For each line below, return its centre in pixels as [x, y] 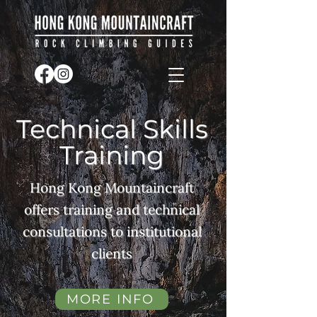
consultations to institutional [112, 231]
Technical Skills [112, 129]
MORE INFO [110, 299]
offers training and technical [112, 209]
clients [112, 253]
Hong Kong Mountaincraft [112, 188]
